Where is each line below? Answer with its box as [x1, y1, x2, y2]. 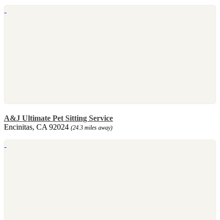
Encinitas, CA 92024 [4, 122, 71, 131]
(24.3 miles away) [71, 124, 112, 131]
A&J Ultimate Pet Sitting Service [4, 113, 113, 122]
